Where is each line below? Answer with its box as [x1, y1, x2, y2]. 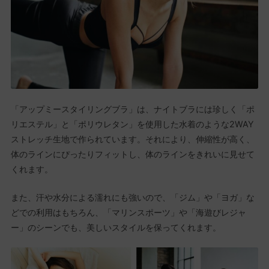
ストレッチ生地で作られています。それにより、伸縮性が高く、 [10, 134, 255, 145]
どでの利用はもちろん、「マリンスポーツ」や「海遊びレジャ [10, 207, 246, 217]
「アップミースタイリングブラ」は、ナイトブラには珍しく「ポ [10, 104, 255, 115]
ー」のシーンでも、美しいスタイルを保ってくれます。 [10, 222, 221, 232]
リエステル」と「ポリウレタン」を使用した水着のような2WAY [10, 119, 254, 130]
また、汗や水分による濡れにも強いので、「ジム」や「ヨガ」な [10, 192, 255, 202]
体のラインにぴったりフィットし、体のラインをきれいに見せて [10, 149, 255, 160]
